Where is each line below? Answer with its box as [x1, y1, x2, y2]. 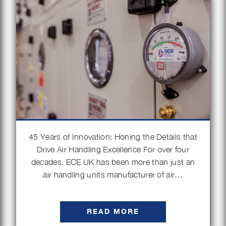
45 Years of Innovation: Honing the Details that [28, 132, 198, 141]
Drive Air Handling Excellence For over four [37, 145, 189, 154]
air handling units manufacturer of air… [43, 170, 183, 179]
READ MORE [87, 206, 139, 217]
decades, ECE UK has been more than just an [31, 157, 195, 166]
